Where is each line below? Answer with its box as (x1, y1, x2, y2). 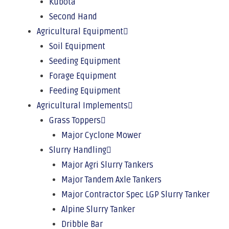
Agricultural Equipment (37, 27, 123, 37)
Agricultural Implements (37, 101, 128, 111)
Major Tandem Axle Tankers (61, 175, 162, 185)
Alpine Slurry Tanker (61, 204, 135, 215)
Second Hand (49, 12, 97, 22)
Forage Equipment (49, 71, 117, 81)
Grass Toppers (49, 116, 101, 126)
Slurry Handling (49, 145, 106, 155)
